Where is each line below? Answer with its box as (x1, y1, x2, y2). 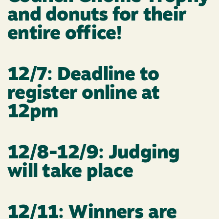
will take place (7, 163, 133, 182)
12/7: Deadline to (7, 66, 159, 86)
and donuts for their (7, 6, 187, 26)
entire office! (7, 25, 122, 44)
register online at (7, 85, 160, 104)
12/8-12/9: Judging (7, 144, 180, 164)
